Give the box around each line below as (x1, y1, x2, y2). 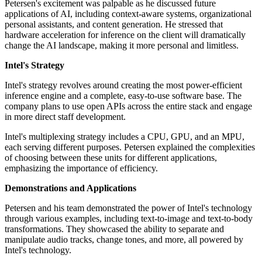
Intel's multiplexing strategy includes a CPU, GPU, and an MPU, (5, 132, 244, 142)
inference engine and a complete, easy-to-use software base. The (5, 91, 242, 101)
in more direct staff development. (5, 112, 126, 122)
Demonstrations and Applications (5, 183, 136, 194)
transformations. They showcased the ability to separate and (5, 224, 224, 235)
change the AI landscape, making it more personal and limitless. (5, 40, 239, 51)
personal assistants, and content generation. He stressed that (5, 19, 223, 30)
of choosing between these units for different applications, (5, 153, 217, 163)
